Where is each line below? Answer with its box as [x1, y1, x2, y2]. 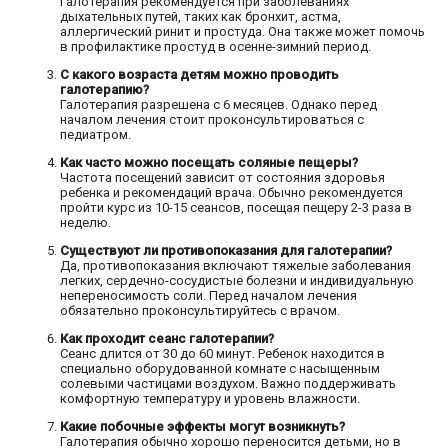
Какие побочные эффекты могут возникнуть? [60, 419, 345, 435]
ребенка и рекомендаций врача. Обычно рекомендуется [60, 185, 403, 201]
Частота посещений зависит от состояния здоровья [60, 170, 385, 186]
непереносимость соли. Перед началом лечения [60, 288, 357, 304]
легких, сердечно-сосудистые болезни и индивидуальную [60, 273, 414, 289]
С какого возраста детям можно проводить [60, 67, 339, 83]
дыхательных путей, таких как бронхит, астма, [60, 9, 341, 25]
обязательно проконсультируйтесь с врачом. [60, 303, 340, 319]
